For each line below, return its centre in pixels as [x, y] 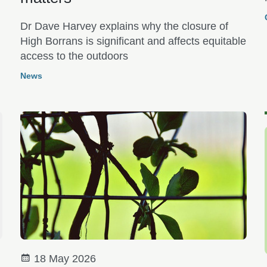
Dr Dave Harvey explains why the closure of [124, 26]
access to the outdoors [74, 56]
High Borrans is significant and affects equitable [133, 41]
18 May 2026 [63, 258]
